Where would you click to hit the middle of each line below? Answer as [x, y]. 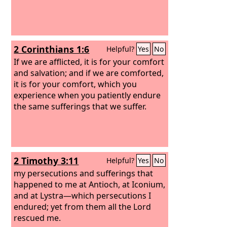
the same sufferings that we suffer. [80, 106]
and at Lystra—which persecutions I [83, 195]
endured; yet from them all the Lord [83, 206]
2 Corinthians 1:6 [52, 49]
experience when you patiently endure [87, 95]
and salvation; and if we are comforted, [89, 73]
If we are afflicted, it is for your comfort [89, 62]
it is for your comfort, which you [75, 84]
